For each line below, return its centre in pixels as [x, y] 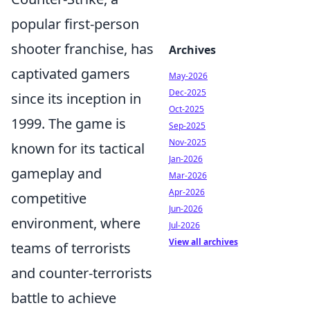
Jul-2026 [184, 225]
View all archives [203, 242]
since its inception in [76, 99]
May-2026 [188, 76]
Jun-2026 [186, 209]
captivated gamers [71, 74]
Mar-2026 [188, 175]
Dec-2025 [188, 92]
